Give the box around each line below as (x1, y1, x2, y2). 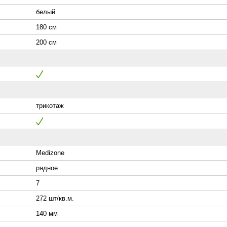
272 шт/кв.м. (36, 195, 74, 203)
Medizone (36, 149, 64, 157)
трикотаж (36, 102, 64, 110)
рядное (36, 164, 58, 172)
